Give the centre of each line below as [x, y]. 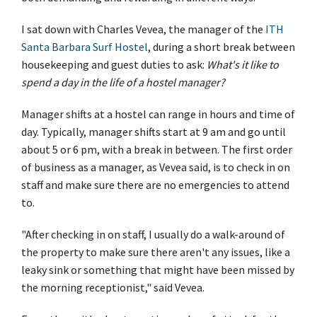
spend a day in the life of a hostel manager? [123, 82]
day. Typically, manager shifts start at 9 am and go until [154, 131]
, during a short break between [221, 46]
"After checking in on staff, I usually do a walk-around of [153, 234]
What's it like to [243, 64]
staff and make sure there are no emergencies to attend [155, 184]
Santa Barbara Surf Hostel [85, 46]
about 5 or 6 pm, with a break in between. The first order [157, 149]
